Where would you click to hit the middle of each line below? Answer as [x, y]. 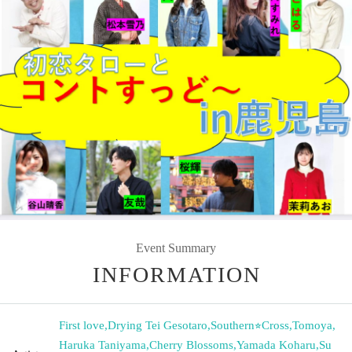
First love [82, 325]
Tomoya [312, 325]
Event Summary [176, 247]
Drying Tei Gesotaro [158, 325]
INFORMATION [177, 274]
